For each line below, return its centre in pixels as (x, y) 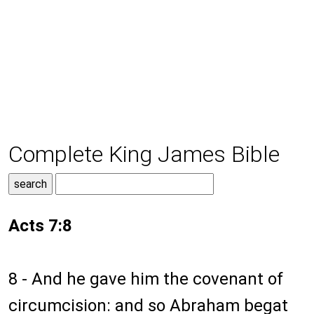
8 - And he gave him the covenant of (146, 279)
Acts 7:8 (40, 226)
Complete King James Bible (144, 155)
